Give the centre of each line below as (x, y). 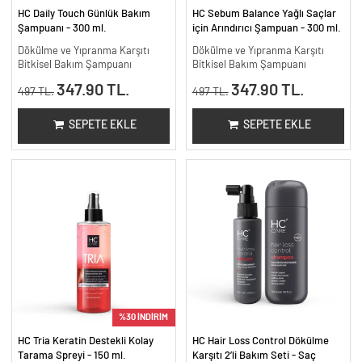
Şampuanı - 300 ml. (62, 28)
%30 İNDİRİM (144, 318)
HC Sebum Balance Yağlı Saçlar (264, 13)
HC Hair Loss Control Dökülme (260, 341)
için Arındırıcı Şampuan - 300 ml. (266, 28)
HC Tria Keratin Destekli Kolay (85, 341)
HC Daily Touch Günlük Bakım (84, 13)
